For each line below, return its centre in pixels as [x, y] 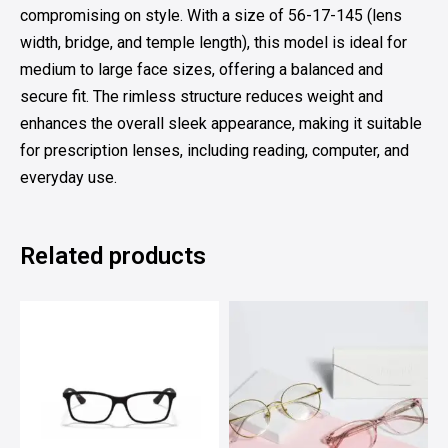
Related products [113, 255]
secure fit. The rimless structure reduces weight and [201, 96]
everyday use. [68, 177]
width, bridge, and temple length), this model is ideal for [213, 42]
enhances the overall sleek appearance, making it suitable [221, 123]
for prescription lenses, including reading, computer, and [214, 150]
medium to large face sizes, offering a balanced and [201, 69]
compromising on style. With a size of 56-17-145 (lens [211, 15]
